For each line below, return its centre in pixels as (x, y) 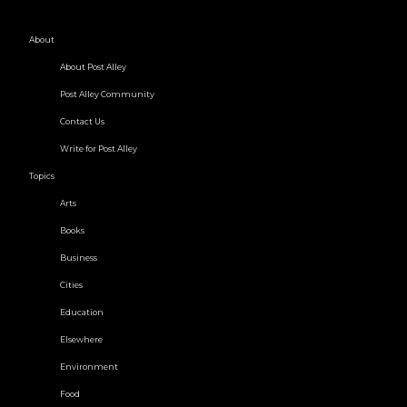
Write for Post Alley (99, 149)
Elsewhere (81, 340)
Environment (89, 367)
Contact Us (82, 122)
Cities (71, 285)
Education (82, 313)
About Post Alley (93, 67)
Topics (42, 176)
